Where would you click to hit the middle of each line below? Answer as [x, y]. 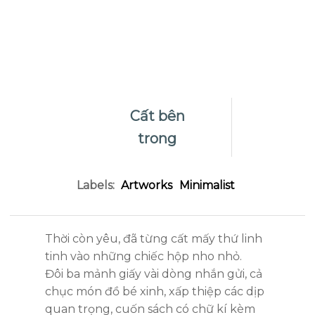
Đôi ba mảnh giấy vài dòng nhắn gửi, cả [154, 274]
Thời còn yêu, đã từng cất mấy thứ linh [154, 239]
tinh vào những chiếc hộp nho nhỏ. [143, 256]
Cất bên [157, 116]
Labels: [97, 185]
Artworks [147, 185]
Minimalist [207, 185]
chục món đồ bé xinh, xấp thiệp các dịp [155, 291]
